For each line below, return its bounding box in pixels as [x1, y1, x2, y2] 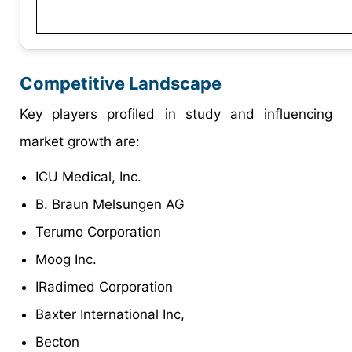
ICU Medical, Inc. [35, 169, 141, 185]
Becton [35, 334, 79, 350]
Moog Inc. [35, 251, 97, 268]
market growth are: [20, 134, 140, 150]
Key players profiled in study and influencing [20, 106, 332, 123]
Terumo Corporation [35, 224, 161, 240]
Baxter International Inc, [35, 306, 185, 323]
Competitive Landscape [20, 73, 222, 94]
